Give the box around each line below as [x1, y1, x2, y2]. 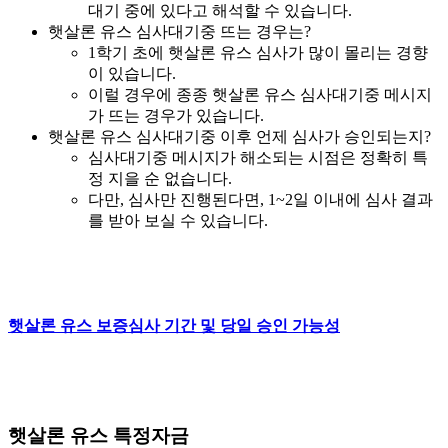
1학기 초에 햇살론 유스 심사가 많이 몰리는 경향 [88, 43, 428, 61]
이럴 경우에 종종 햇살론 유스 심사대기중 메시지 [88, 85, 432, 103]
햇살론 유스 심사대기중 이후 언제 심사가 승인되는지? [48, 127, 431, 145]
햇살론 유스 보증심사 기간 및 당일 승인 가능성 [8, 316, 340, 334]
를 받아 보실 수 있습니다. [88, 211, 268, 229]
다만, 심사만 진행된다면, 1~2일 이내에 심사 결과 [88, 190, 433, 208]
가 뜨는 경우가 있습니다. [88, 106, 264, 124]
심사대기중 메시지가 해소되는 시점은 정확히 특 [88, 148, 428, 166]
